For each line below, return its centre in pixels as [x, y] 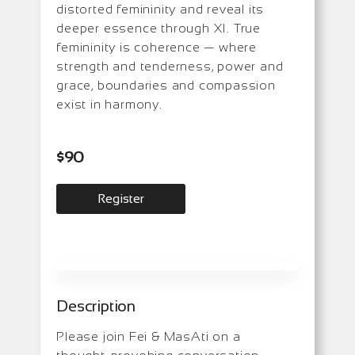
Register [121, 198]
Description [96, 305]
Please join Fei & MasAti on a [149, 336]
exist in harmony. [109, 104]
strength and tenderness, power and [170, 66]
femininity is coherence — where [157, 47]
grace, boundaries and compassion [166, 85]
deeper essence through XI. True [159, 28]
